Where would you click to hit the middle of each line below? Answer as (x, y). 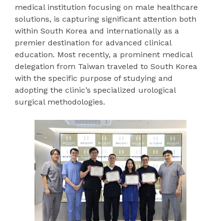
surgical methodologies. (60, 102)
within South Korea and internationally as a (97, 31)
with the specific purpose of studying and (94, 78)
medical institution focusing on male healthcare (106, 7)
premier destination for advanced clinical (93, 43)
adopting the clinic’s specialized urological (95, 90)
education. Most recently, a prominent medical (104, 55)
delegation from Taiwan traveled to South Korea (106, 66)
